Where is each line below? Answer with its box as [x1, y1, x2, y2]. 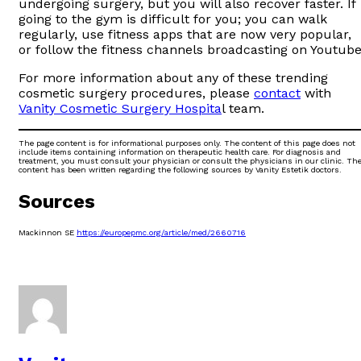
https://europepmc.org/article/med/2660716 [77, 228, 246, 238]
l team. [222, 100, 264, 116]
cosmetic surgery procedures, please [19, 85, 254, 101]
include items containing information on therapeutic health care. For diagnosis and [19, 147, 341, 156]
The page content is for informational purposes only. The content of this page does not [19, 138, 355, 147]
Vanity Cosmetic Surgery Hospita [19, 100, 222, 116]
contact [254, 85, 301, 101]
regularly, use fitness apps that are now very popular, [19, 26, 351, 42]
